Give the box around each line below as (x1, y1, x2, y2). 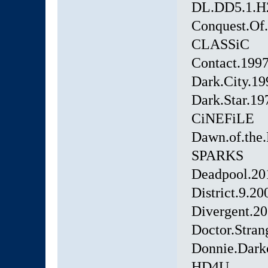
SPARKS (191, 148, 243, 164)
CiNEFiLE (191, 111, 254, 127)
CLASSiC (191, 36, 249, 53)
